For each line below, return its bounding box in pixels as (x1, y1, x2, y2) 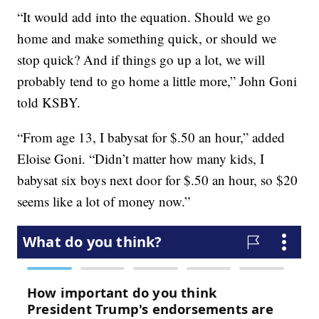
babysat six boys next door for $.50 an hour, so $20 (17, 170, 298, 189)
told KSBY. (17, 93, 81, 111)
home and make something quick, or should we (17, 28, 277, 47)
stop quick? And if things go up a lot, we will (17, 50, 266, 68)
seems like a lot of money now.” (17, 192, 191, 210)
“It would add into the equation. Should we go (17, 7, 271, 26)
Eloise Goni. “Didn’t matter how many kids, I (17, 149, 265, 167)
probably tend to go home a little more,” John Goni (17, 71, 298, 90)
